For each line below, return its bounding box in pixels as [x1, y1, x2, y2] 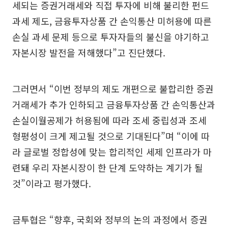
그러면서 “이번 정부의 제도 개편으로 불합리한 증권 [12, 81, 214, 95]
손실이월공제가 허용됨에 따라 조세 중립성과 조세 [12, 113, 207, 127]
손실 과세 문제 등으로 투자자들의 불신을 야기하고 [12, 30, 209, 43]
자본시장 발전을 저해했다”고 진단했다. [12, 45, 165, 59]
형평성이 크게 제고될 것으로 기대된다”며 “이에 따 [12, 129, 210, 142]
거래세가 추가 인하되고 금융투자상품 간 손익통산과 [12, 97, 215, 111]
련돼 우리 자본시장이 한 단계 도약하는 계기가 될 [12, 160, 203, 174]
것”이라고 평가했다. [12, 176, 91, 190]
